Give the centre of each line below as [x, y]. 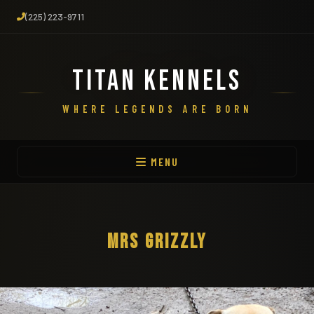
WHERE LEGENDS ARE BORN [157, 109]
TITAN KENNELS [157, 81]
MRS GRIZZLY [157, 242]
